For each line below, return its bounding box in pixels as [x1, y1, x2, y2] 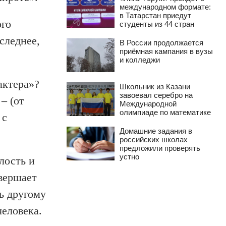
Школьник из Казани [120, 82, 191, 91]
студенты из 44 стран [120, 19, 195, 28]
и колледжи [120, 55, 160, 64]
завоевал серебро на [120, 90, 193, 99]
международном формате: [120, 2, 211, 11]
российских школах [120, 135, 188, 144]
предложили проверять [120, 143, 201, 152]
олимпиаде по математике [120, 107, 211, 117]
